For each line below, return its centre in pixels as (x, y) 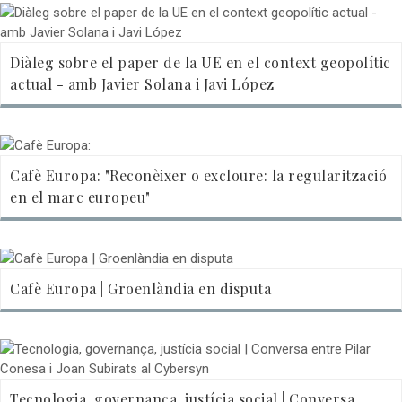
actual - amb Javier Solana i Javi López (142, 84)
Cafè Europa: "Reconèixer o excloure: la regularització (198, 176)
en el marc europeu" (80, 197)
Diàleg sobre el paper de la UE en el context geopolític (201, 63)
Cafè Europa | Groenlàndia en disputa (140, 289)
